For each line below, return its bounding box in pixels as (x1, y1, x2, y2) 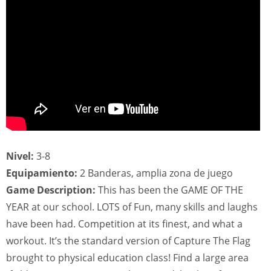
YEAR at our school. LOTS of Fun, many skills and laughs (6, 200, 258, 214)
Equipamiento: (6, 166, 77, 180)
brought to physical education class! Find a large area (6, 251, 249, 264)
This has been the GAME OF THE (96, 183, 243, 197)
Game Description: (6, 183, 96, 197)
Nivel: (6, 149, 34, 163)
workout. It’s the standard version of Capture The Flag (6, 234, 250, 247)
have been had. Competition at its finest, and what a (6, 217, 243, 230)
